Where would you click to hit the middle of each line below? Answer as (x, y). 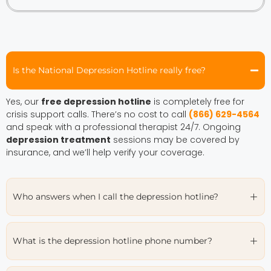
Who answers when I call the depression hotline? (116, 196)
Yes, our (24, 101)
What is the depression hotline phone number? (113, 240)
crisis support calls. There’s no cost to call (97, 114)
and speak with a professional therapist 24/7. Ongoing (123, 127)
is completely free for (198, 101)
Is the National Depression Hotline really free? (109, 70)
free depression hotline (96, 101)
